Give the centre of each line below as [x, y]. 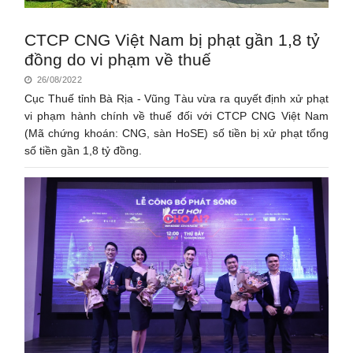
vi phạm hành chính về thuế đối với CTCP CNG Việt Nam [176, 115]
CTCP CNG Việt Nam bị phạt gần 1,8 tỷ [173, 39]
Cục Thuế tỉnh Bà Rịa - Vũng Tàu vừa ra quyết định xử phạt [176, 98]
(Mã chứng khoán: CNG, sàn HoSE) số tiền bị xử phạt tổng [176, 133]
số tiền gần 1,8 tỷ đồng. [84, 150]
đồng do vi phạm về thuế [118, 59]
